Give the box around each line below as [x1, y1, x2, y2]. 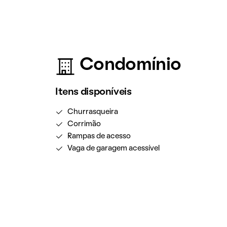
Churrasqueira [67, 108, 118, 116]
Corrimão [67, 121, 101, 128]
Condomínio [79, 57, 181, 73]
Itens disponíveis [55, 88, 132, 97]
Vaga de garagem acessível [67, 145, 160, 152]
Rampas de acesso [67, 133, 131, 140]
